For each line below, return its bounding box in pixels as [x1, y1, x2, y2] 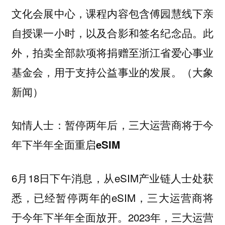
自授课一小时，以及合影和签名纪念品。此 [11, 25, 214, 40]
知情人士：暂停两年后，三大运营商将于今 [11, 118, 214, 133]
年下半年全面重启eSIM [11, 137, 120, 152]
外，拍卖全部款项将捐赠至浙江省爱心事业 [11, 44, 214, 60]
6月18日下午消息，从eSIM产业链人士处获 [11, 170, 214, 185]
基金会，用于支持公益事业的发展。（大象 [11, 64, 214, 79]
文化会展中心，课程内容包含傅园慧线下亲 [11, 5, 214, 21]
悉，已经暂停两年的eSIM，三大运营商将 [11, 189, 214, 205]
